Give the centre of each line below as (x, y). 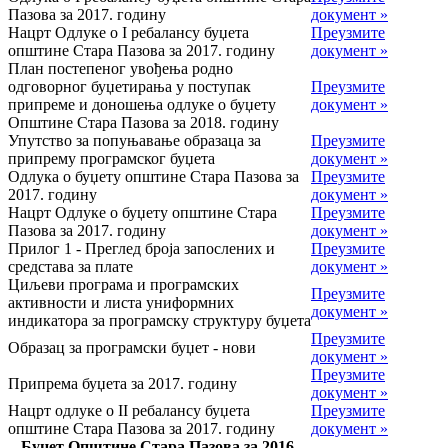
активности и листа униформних (121, 302)
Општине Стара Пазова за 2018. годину (143, 122)
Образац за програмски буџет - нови (132, 347)
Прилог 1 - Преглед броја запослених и (141, 248)
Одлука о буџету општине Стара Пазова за (153, 176)
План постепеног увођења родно (120, 68)
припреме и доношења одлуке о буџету (142, 104)
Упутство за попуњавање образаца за (134, 140)
